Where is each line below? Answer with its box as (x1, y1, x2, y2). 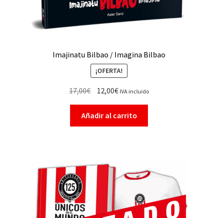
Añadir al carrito (81, 110, 137, 121)
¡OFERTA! (95, 66, 123, 75)
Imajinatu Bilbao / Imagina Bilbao (53, 49, 165, 59)
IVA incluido (119, 88, 149, 95)
